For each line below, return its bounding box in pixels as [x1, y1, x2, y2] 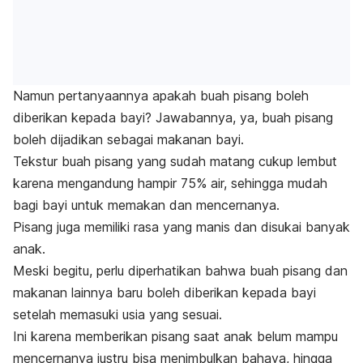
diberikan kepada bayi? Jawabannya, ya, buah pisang [13, 109, 333, 126]
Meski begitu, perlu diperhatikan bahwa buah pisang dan [13, 263, 348, 280]
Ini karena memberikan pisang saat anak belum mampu [13, 328, 338, 345]
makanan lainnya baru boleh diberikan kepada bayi [13, 284, 316, 301]
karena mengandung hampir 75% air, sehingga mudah [13, 175, 327, 192]
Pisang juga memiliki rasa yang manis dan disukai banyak [13, 219, 350, 236]
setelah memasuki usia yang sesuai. [13, 306, 222, 323]
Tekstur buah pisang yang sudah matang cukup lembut [13, 153, 337, 170]
